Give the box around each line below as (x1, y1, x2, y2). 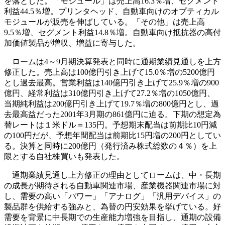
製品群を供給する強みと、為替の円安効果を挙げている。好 (4, 202, 221, 211)
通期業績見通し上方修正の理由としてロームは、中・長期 (4, 171, 221, 180)
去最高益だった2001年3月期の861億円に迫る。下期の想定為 (4, 110, 221, 119)
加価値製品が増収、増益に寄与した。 (4, 39, 141, 48)
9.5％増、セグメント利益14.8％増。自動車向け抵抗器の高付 (4, 28, 221, 37)
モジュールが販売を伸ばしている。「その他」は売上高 (4, 18, 205, 27)
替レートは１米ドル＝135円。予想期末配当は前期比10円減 (4, 121, 217, 130)
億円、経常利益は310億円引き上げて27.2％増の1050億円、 (4, 89, 215, 98)
